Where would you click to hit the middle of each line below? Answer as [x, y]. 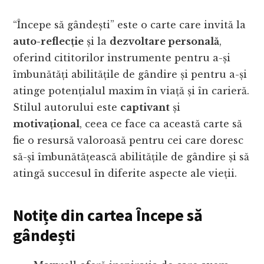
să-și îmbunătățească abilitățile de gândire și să [131, 157]
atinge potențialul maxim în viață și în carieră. [131, 91]
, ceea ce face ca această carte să [161, 124]
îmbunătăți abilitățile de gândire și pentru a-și [130, 75]
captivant [145, 108]
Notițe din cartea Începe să [108, 215]
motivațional [47, 124]
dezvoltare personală [165, 42]
